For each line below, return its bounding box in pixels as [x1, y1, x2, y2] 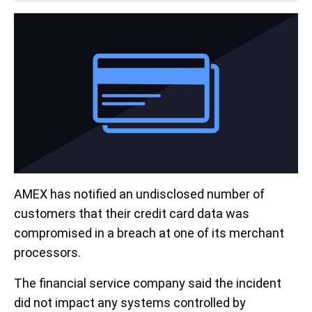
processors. [14, 244, 81, 260]
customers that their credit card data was [14, 205, 249, 221]
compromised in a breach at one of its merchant [14, 225, 284, 240]
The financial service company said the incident [14, 275, 281, 290]
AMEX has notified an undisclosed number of [14, 186, 265, 201]
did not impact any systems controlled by [14, 295, 246, 310]
